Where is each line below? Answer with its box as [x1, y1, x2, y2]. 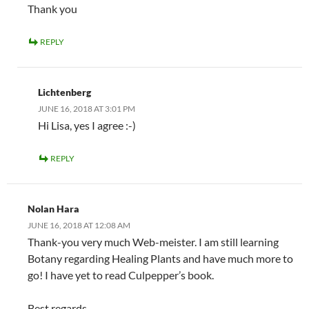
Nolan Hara [28, 202, 79, 215]
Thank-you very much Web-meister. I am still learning [28, 235, 279, 248]
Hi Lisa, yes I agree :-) [38, 118, 136, 132]
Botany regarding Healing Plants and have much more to [28, 251, 293, 265]
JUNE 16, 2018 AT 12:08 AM [28, 219, 130, 230]
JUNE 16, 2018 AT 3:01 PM [38, 103, 135, 114]
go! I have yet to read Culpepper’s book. [28, 268, 214, 281]
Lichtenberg [38, 86, 91, 98]
